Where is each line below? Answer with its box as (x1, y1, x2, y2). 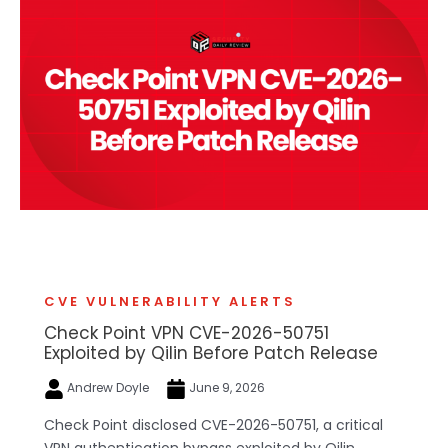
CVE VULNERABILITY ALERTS (44, 292, 296, 312)
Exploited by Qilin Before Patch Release (44, 341, 378, 366)
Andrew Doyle (64, 379, 152, 397)
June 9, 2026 (186, 379, 265, 397)
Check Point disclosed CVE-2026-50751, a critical (44, 414, 383, 435)
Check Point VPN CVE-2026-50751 (44, 321, 329, 346)
